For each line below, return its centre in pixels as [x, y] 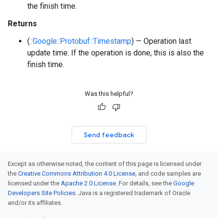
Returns [22, 24]
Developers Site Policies [42, 193]
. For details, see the [145, 183]
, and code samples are [168, 173]
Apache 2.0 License [88, 183]
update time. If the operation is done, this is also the [116, 53]
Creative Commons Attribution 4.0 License [77, 173]
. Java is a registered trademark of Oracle [133, 193]
